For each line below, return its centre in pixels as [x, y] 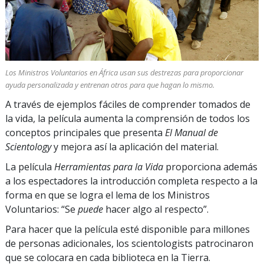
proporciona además [210, 167]
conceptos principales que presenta [85, 133]
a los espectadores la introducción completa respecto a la [131, 181]
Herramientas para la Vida [109, 167]
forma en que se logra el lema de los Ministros [108, 195]
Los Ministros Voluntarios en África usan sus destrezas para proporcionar [124, 73]
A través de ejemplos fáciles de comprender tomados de [128, 105]
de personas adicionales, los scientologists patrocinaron [129, 244]
